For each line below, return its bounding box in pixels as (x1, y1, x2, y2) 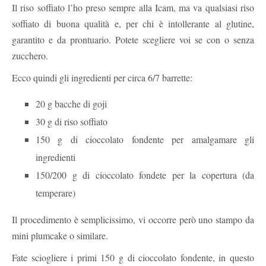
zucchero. (12, 49, 48, 62)
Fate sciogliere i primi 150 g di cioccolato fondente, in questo (12, 251, 254, 264)
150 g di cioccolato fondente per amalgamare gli (36, 132, 254, 145)
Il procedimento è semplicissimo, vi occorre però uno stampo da (12, 213, 254, 226)
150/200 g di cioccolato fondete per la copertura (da (36, 168, 254, 181)
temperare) (36, 186, 75, 199)
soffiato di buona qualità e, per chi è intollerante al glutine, (12, 17, 254, 30)
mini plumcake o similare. (12, 229, 108, 242)
